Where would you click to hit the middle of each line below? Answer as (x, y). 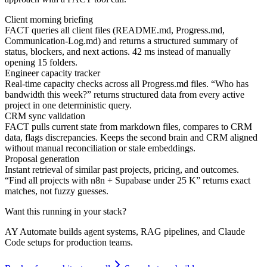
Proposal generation (42, 159)
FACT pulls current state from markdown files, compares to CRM (128, 127)
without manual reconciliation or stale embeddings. (100, 148)
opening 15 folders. (41, 62)
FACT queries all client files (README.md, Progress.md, (115, 30)
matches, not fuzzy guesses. (57, 191)
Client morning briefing (49, 19)
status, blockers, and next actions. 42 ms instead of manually (118, 52)
